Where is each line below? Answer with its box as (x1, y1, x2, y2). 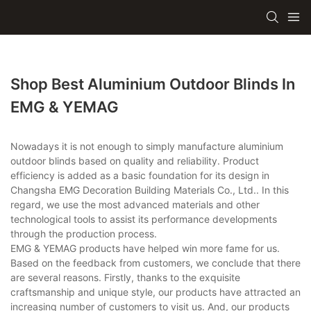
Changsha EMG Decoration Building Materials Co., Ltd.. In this (10, 183, 289, 196)
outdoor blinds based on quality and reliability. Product (10, 154, 259, 167)
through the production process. (10, 227, 157, 239)
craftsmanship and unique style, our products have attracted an (10, 285, 301, 298)
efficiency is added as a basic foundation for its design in (10, 169, 269, 181)
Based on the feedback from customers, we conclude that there (10, 256, 301, 269)
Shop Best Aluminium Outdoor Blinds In (10, 74, 295, 93)
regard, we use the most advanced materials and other (10, 198, 260, 210)
